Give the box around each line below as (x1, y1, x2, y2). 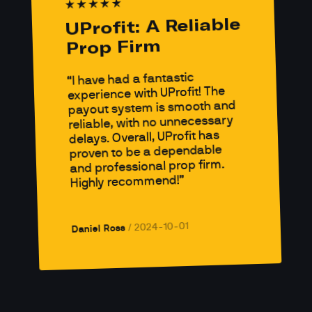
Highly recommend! (70, 174, 180, 190)
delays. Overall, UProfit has (68, 129, 219, 146)
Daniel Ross (71, 224, 125, 235)
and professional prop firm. (69, 158, 224, 175)
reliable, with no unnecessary (68, 114, 234, 132)
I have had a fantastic (71, 71, 194, 88)
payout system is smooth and (68, 99, 236, 117)
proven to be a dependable (68, 143, 222, 161)
